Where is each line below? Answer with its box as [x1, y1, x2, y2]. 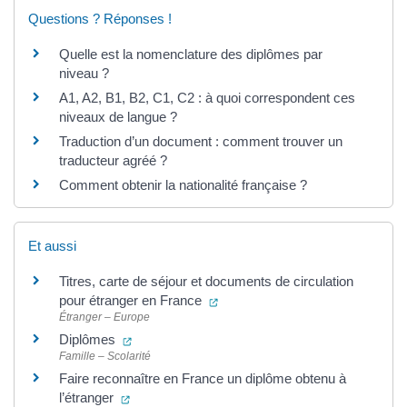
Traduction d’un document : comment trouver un [59, 134, 342, 150]
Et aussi [28, 238, 76, 254]
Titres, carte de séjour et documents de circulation [59, 273, 353, 290]
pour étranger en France [59, 293, 205, 309]
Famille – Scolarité [59, 350, 151, 363]
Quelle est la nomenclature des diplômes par [59, 46, 323, 63]
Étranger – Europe [59, 311, 150, 324]
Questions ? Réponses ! [28, 11, 172, 27]
